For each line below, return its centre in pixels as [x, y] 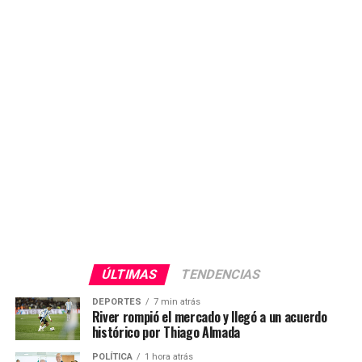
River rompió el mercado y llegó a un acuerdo [209, 317]
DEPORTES [116, 302]
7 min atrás [177, 302]
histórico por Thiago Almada [166, 332]
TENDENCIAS [221, 274]
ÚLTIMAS [129, 274]
